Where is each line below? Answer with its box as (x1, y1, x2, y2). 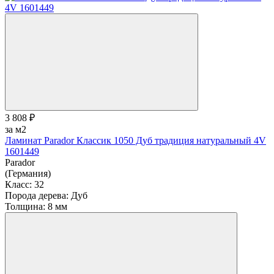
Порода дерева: (5, 190, 68, 201)
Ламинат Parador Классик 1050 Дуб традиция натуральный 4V (5, 135, 266, 146)
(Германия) (5, 168, 51, 179)
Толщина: (5, 201, 45, 212)
